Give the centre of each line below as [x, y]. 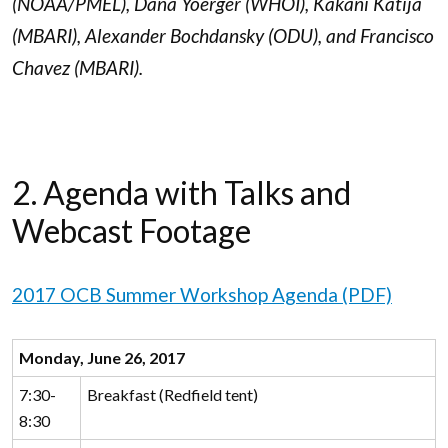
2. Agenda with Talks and [181, 192]
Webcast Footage [131, 230]
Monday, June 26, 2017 [101, 358]
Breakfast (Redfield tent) [172, 395]
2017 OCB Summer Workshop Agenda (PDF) [202, 294]
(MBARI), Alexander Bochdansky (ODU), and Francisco [223, 36]
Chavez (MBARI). [79, 68]
